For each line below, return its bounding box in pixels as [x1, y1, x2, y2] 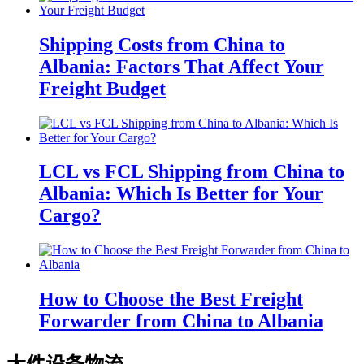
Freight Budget [39, 77, 166, 99]
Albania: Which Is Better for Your [39, 183, 323, 205]
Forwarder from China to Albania [39, 310, 323, 332]
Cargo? [39, 205, 101, 227]
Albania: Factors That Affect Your [39, 55, 324, 77]
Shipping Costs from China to [39, 33, 285, 55]
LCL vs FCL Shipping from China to [39, 161, 344, 183]
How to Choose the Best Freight [39, 288, 303, 310]
